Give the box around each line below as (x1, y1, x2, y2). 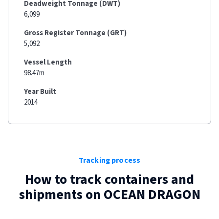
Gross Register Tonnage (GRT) (24, 28, 127, 38)
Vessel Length (24, 57, 72, 67)
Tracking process (78, 155, 141, 166)
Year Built (24, 87, 56, 97)
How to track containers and (25, 170, 194, 189)
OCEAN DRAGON (103, 185, 200, 204)
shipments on (19, 185, 104, 204)
